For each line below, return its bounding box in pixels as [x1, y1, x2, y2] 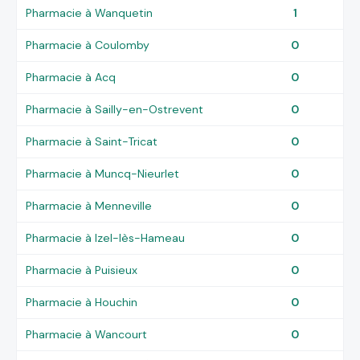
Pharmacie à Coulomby [26, 37, 150, 52]
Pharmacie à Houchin [26, 294, 138, 309]
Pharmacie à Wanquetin [26, 5, 153, 20]
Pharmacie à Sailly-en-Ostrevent [26, 101, 204, 117]
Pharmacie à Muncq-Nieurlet [26, 166, 180, 181]
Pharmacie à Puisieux [26, 262, 138, 277]
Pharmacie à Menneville [26, 198, 153, 213]
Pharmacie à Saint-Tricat [26, 133, 158, 149]
